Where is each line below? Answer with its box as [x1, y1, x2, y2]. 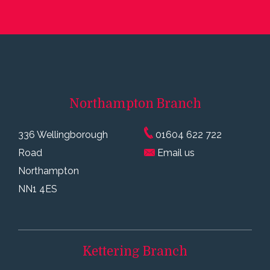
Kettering [83, 243, 140, 259]
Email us [154, 146, 195, 159]
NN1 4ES [18, 183, 57, 195]
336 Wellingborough [18, 128, 108, 140]
